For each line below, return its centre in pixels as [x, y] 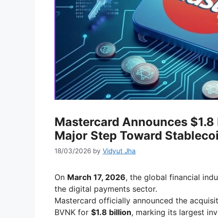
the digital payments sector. [106, 189]
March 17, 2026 [96, 177]
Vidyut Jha [119, 151]
